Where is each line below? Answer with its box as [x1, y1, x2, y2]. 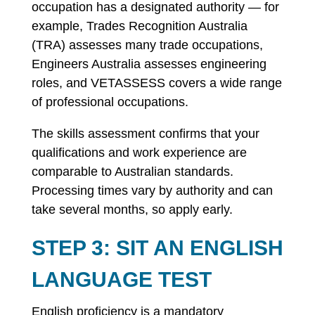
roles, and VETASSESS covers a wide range [31, 76, 282, 90]
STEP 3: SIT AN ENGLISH [31, 236, 283, 259]
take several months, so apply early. [31, 202, 233, 217]
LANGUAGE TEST [31, 268, 212, 291]
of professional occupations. [31, 95, 188, 109]
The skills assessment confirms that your [31, 127, 259, 141]
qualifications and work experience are [31, 146, 247, 160]
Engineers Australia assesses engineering [31, 57, 266, 71]
